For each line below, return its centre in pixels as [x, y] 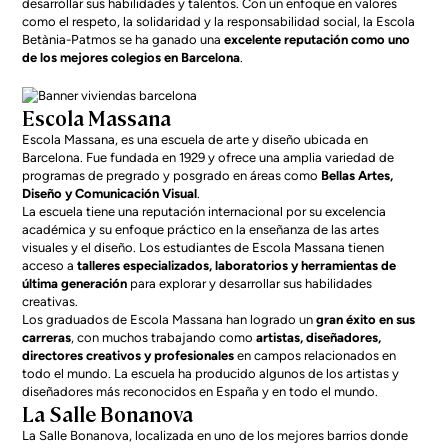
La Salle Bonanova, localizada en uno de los [150, 435]
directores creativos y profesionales [128, 355]
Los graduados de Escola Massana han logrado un [169, 319]
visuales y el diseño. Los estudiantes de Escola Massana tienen [203, 247]
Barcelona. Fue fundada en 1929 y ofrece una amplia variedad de [208, 157]
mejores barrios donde [343, 435]
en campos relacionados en [315, 355]
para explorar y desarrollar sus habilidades [250, 283]
